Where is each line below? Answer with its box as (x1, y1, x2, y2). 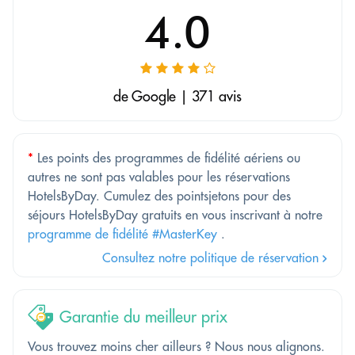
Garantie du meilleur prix (59, 307, 227, 327)
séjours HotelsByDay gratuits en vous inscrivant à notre (28, 206, 323, 223)
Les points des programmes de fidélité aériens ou (33, 149, 300, 166)
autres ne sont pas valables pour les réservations (28, 168, 290, 185)
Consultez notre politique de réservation (102, 249, 323, 265)
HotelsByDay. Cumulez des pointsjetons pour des (28, 187, 291, 204)
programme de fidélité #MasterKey (28, 225, 217, 242)
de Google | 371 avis (113, 86, 242, 105)
